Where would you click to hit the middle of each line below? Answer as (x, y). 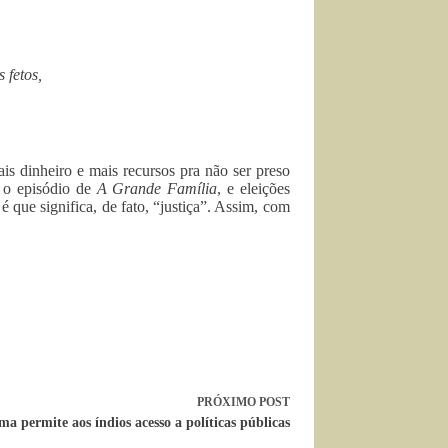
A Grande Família (157, 188)
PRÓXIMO (227, 402)
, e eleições (253, 188)
